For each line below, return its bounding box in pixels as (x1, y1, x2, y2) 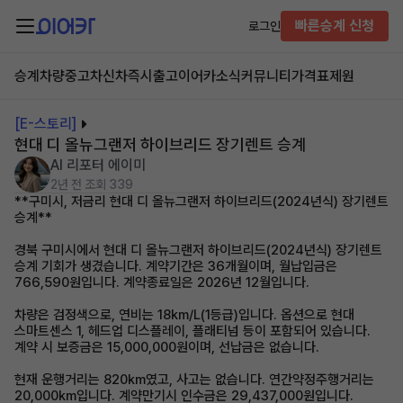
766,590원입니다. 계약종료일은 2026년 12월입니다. (14, 274, 309, 291)
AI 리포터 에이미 (50, 157, 146, 174)
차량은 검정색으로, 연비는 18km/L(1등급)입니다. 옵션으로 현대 (14, 307, 354, 323)
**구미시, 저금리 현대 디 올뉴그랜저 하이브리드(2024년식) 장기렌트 (14, 193, 389, 210)
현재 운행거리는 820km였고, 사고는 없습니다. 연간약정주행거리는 (14, 372, 374, 388)
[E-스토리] (14, 115, 76, 132)
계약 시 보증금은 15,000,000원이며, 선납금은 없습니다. (14, 339, 319, 355)
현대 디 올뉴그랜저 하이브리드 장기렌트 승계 (14, 135, 306, 154)
